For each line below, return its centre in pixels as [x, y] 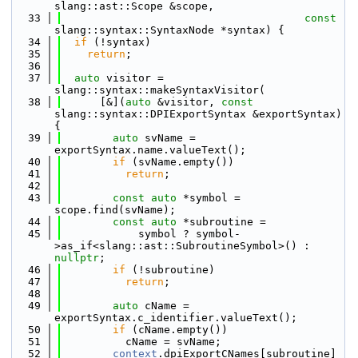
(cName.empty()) [177, 330]
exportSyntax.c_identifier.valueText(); [176, 318]
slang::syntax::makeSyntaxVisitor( [160, 90]
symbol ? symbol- [151, 234]
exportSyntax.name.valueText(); [150, 150]
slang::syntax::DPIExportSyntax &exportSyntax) [198, 114]
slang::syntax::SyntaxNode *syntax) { [169, 30]
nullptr [77, 258]
